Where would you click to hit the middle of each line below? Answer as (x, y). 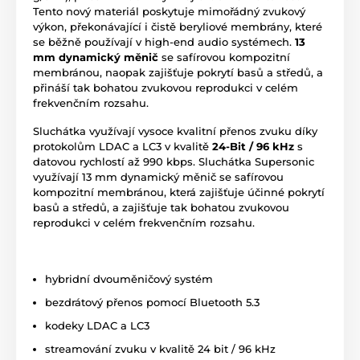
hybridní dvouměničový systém (129, 278)
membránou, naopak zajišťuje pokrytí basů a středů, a (178, 72)
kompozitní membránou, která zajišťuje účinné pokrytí (179, 192)
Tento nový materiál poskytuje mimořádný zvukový (169, 11)
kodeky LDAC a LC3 (97, 325)
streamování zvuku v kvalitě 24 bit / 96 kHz (160, 348)
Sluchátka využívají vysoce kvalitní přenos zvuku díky (175, 131)
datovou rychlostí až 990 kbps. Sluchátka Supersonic (174, 161)
